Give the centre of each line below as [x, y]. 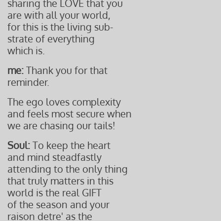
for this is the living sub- [60, 27]
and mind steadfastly [55, 157]
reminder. [28, 82]
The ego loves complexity [64, 102]
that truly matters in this [60, 181]
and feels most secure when [70, 113]
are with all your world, [59, 15]
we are [24, 125]
